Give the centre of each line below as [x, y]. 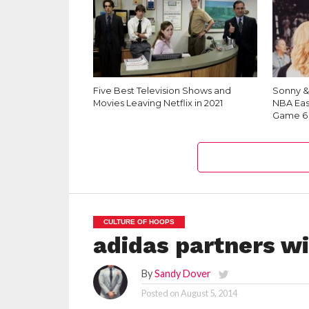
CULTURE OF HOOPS [139, 222]
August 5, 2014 [209, 293]
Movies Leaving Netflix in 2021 [158, 103]
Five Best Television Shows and [162, 91]
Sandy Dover [182, 273]
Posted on [160, 293]
